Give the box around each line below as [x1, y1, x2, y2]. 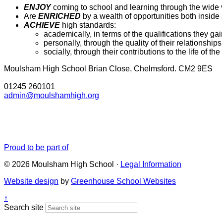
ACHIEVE [24, 20, 60, 29]
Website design [4, 176, 58, 185]
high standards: [60, 20, 118, 29]
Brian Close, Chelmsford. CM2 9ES [86, 64, 213, 73]
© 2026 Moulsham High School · [4, 160, 120, 168]
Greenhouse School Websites [71, 176, 176, 185]
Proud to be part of [4, 143, 68, 152]
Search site [4, 203, 44, 212]
